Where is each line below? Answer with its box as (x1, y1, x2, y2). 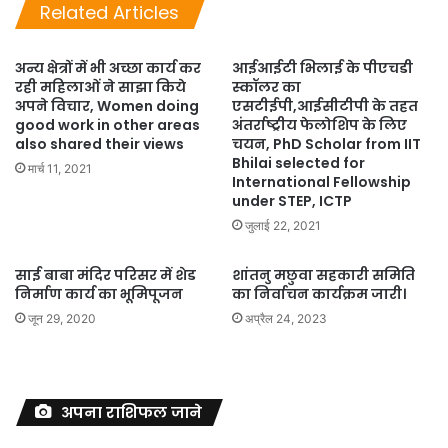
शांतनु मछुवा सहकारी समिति (232, 265, 415, 285)
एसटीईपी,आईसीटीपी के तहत (232, 96, 418, 116)
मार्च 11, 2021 (28, 161, 92, 176)
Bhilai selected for (232, 153, 365, 173)
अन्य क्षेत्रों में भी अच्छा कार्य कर (15, 58, 201, 78)
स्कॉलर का (232, 77, 301, 97)
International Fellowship (232, 172, 411, 192)
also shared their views (15, 134, 184, 154)
